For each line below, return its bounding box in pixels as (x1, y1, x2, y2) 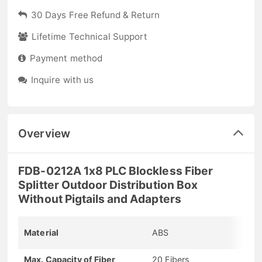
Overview (18, 126, 70, 141)
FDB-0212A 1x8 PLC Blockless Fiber (18, 163, 213, 178)
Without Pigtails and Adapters (18, 191, 181, 206)
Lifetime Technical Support (32, 31, 148, 43)
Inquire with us (31, 74, 94, 85)
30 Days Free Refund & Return (31, 9, 160, 21)
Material (24, 227, 58, 237)
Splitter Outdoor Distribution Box (18, 177, 198, 192)
